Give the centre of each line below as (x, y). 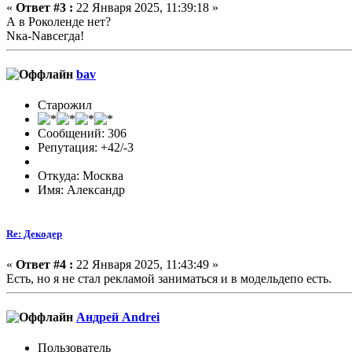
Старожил (65, 105)
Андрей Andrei (118, 317)
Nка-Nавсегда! (45, 35)
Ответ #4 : (44, 264)
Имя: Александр (81, 190)
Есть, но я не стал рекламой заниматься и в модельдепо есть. (169, 278)
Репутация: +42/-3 (86, 148)
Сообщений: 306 (82, 134)
